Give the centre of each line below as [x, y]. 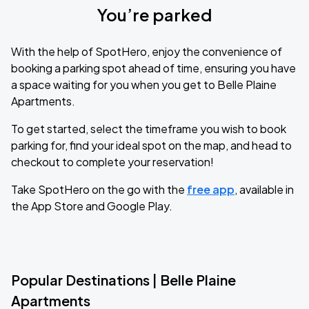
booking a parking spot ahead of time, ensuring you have [153, 68]
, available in [264, 189]
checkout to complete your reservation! [112, 162]
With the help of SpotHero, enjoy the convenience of [147, 51]
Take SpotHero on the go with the [99, 189]
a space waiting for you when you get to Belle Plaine [144, 84]
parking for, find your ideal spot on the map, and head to [151, 145]
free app [211, 189]
